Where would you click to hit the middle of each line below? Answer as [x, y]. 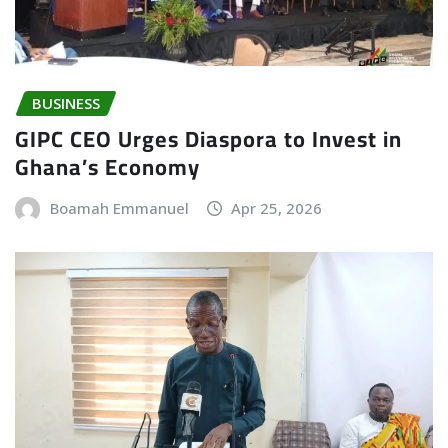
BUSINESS [66, 102]
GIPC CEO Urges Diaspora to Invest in [208, 139]
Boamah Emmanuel [119, 208]
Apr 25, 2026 [277, 208]
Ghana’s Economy [107, 167]
